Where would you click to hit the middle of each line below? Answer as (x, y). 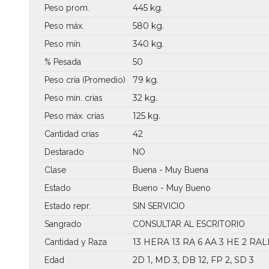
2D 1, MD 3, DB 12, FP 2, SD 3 (193, 260)
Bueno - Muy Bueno (171, 188)
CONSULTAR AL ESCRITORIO (189, 224)
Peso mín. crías (73, 98)
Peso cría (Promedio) (85, 80)
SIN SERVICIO (159, 206)
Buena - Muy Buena (170, 170)
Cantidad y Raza (75, 242)
